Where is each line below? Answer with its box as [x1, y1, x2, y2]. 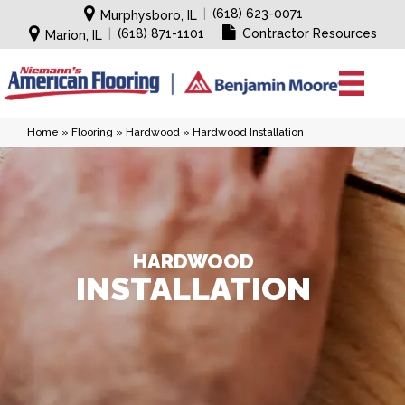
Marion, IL [44, 28, 102, 42]
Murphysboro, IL [100, 8, 197, 23]
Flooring [71, 126, 113, 138]
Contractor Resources [241, 26, 377, 41]
